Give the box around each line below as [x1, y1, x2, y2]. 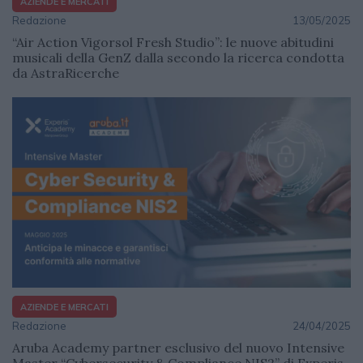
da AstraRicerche [12, 65, 119, 82]
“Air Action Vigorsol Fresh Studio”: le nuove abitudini [12, 34, 334, 51]
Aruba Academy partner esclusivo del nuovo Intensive [12, 340, 344, 357]
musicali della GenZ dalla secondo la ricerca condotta [12, 49, 344, 66]
